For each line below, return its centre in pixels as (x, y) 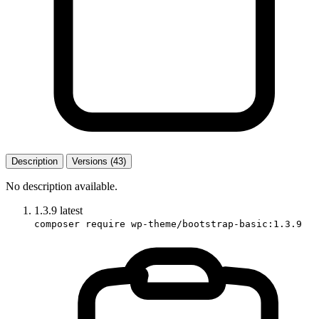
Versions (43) (99, 161)
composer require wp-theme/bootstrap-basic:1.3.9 (168, 224)
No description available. (62, 186)
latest (71, 210)
